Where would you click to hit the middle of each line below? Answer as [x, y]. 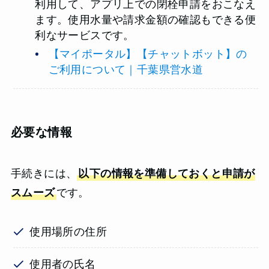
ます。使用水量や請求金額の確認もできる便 [146, 20]
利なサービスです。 [85, 36]
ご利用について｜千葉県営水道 [126, 69]
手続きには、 [44, 174]
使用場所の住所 [68, 231]
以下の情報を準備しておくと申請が [167, 174]
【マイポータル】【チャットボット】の [148, 54]
